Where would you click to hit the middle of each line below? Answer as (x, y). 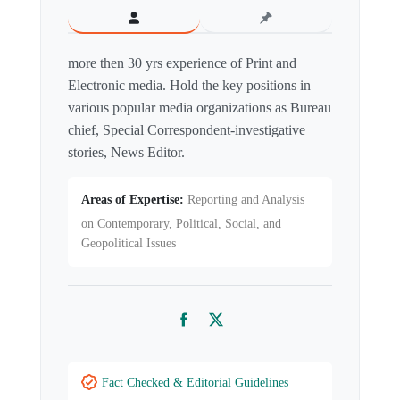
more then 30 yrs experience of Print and (182, 63)
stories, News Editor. (126, 153)
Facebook (210, 329)
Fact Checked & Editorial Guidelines (195, 383)
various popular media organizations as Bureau (200, 108)
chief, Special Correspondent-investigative (187, 130)
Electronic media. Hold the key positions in (189, 86)
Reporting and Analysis (244, 200)
